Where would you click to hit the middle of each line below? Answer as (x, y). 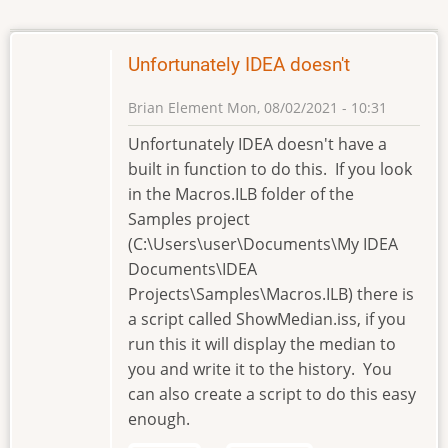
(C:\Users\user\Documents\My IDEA (263, 243)
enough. (159, 418)
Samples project (189, 218)
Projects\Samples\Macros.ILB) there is (271, 293)
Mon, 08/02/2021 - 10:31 (305, 107)
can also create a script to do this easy (272, 393)
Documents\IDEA (192, 268)
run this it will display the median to (262, 343)
